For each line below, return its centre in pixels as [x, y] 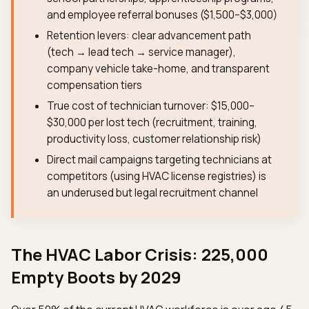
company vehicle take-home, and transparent [158, 69]
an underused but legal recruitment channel [152, 193]
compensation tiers [94, 85]
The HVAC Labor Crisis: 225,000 [140, 254]
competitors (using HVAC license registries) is [157, 176]
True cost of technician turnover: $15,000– [151, 106]
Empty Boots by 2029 [96, 277]
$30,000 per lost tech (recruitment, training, [152, 122]
